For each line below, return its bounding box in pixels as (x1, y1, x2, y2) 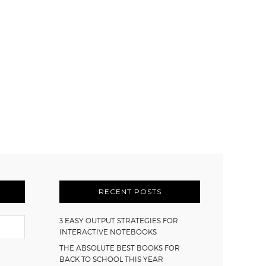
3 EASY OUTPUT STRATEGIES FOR (59, 216, 179, 225)
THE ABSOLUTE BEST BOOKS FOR (59, 243, 180, 252)
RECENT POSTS (98, 186, 161, 196)
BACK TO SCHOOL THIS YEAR (59, 254, 164, 264)
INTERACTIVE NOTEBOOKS (59, 227, 157, 236)
